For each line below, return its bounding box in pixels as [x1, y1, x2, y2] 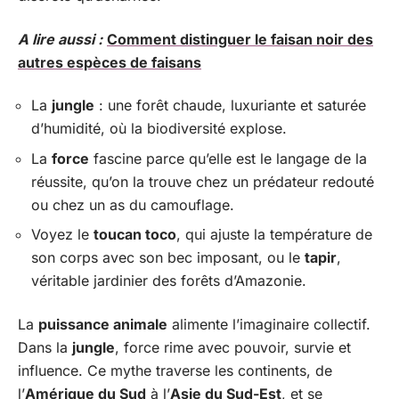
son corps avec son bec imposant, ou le [31, 248, 305, 266]
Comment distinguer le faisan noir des [107, 29, 373, 48]
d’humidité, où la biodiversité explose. [31, 119, 287, 137]
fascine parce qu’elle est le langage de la [89, 149, 367, 167]
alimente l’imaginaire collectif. [167, 314, 370, 333]
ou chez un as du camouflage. [31, 195, 234, 214]
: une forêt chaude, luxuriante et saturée [94, 96, 366, 114]
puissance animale [38, 314, 167, 333]
